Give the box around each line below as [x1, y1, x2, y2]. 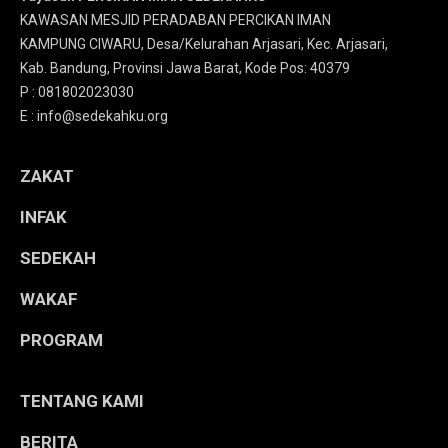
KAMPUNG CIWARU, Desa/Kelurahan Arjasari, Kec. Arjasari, [20, 35, 388, 52]
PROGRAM [20, 329, 103, 350]
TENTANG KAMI [20, 390, 144, 411]
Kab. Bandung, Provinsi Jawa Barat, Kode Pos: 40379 [20, 59, 350, 76]
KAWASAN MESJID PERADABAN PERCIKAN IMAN [20, 11, 331, 28]
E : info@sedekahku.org [20, 107, 168, 124]
